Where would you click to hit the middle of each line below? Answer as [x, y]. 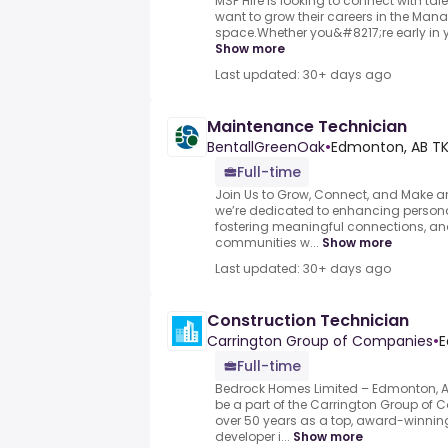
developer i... [252, 437]
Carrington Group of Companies [320, 341]
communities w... [267, 243]
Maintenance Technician [307, 127]
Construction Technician [308, 321]
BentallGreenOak [266, 147]
